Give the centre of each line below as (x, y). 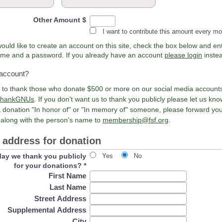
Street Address (60, 198)
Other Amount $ (60, 20)
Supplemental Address (47, 210)
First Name (68, 175)
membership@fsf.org (136, 120)
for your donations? (49, 165)
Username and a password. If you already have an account (115, 55)
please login (183, 55)
